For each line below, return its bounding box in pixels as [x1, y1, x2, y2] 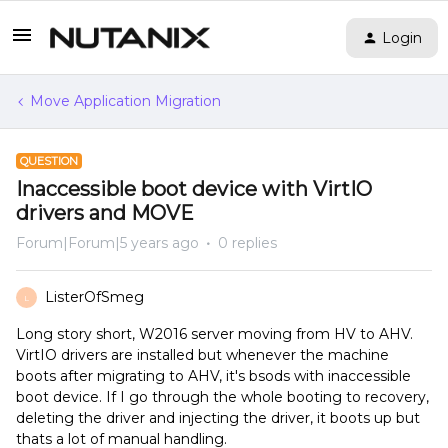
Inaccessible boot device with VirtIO [16, 177, 372, 201]
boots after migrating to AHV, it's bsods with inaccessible [16, 367, 411, 385]
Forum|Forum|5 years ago [16, 234, 199, 252]
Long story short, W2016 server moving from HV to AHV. [16, 325, 413, 343]
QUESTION [20, 154, 78, 168]
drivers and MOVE [16, 201, 194, 225]
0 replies [218, 234, 277, 252]
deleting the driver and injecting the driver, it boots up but [16, 409, 420, 427]
